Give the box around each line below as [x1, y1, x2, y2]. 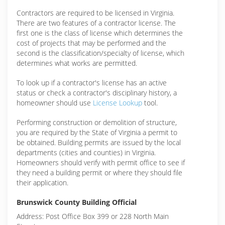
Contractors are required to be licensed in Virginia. [17, 8, 174, 18]
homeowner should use [17, 98, 93, 107]
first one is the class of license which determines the [17, 28, 183, 38]
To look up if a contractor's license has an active [17, 78, 167, 87]
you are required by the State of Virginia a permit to [17, 128, 177, 137]
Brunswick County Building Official [17, 197, 137, 207]
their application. [17, 178, 68, 187]
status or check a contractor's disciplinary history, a [17, 88, 177, 97]
